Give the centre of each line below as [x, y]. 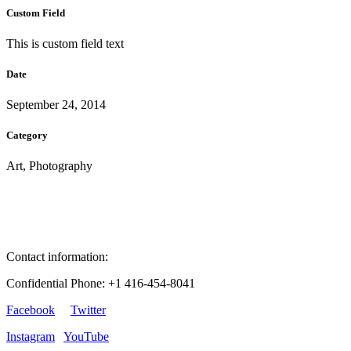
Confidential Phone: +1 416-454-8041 [101, 284]
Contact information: [57, 257]
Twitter [88, 310]
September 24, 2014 [56, 105]
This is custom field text [65, 43]
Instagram [31, 337]
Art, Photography [49, 166]
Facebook [31, 310]
